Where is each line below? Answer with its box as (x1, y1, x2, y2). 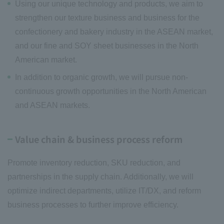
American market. (15, 55, 77, 64)
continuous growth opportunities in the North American (15, 86, 206, 95)
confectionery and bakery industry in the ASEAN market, (15, 27, 213, 36)
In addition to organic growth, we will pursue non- (15, 72, 188, 81)
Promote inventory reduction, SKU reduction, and (7, 158, 180, 167)
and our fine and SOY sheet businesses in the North (15, 41, 198, 50)
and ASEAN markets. (15, 100, 90, 109)
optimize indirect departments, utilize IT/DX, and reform (7, 186, 201, 195)
